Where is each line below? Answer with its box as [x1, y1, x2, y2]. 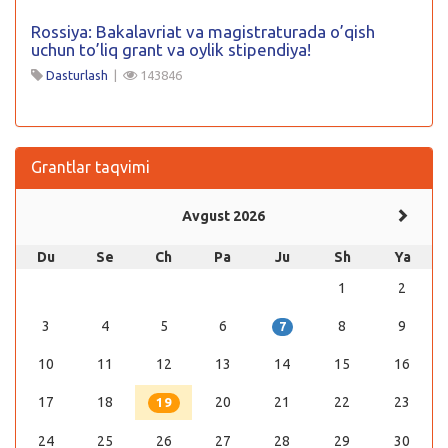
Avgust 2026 [182, 207, 265, 224]
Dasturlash [46, 67, 108, 82]
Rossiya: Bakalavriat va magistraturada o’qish [31, 21, 375, 41]
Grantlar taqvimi [31, 157, 150, 176]
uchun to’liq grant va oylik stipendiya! [31, 39, 311, 59]
